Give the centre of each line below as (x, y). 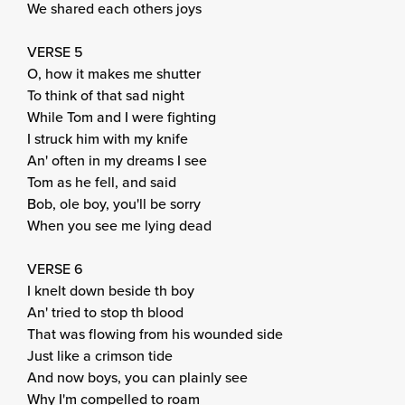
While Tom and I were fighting (122, 117)
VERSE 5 (55, 52)
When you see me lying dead (119, 226)
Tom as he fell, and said (102, 182)
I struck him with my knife (108, 139)
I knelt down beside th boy (111, 291)
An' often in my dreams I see (117, 160)
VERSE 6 (55, 269)
